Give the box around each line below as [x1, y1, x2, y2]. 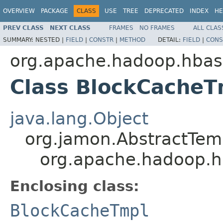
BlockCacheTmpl [10, 200, 149, 221]
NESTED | [35, 36, 66, 43]
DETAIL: [158, 36, 183, 43]
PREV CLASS [3, 24, 44, 31]
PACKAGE [41, 7, 68, 14]
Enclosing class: [10, 177, 139, 195]
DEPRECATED [144, 7, 184, 14]
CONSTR [89, 36, 113, 43]
